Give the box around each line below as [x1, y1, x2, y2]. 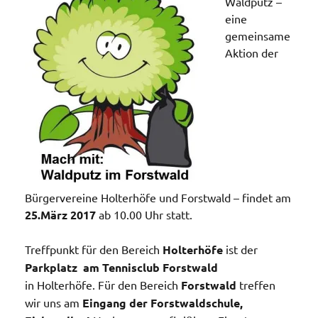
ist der [223, 241, 258, 256]
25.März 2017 [25, 207, 96, 222]
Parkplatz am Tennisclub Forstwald [25, 259, 218, 275]
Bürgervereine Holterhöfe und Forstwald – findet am [25, 190, 291, 204]
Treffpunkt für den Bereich [25, 241, 163, 256]
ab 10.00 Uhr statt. [96, 207, 192, 221]
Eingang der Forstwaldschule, [82, 295, 243, 310]
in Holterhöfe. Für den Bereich [25, 277, 181, 292]
